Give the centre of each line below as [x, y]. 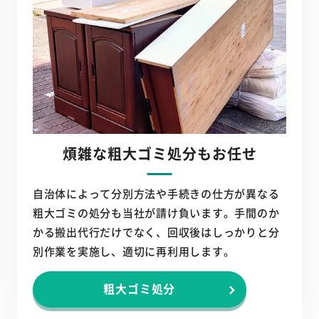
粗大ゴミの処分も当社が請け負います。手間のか [156, 213]
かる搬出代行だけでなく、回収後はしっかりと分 [156, 232]
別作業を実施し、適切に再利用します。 [134, 251]
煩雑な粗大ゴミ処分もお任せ [159, 154]
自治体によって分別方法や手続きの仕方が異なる [156, 194]
